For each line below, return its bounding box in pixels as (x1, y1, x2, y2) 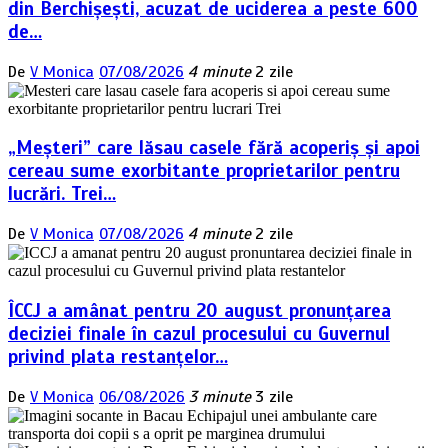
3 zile (255, 386, 293, 407)
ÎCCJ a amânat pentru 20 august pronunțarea (8, 298, 391, 322)
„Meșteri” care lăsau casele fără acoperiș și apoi (8, 136, 420, 160)
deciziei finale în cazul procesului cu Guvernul (8, 321, 390, 345)
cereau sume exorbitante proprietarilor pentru (8, 159, 400, 183)
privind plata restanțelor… (8, 344, 228, 368)
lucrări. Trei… (8, 182, 116, 206)
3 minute (189, 386, 251, 407)
